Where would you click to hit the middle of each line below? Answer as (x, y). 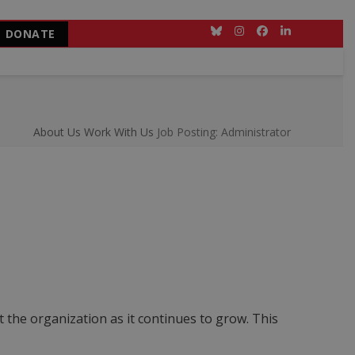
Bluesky (235, 35)
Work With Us (118, 132)
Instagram (264, 35)
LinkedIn (305, 35)
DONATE (30, 33)
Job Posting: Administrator (223, 132)
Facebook (286, 35)
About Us (57, 132)
